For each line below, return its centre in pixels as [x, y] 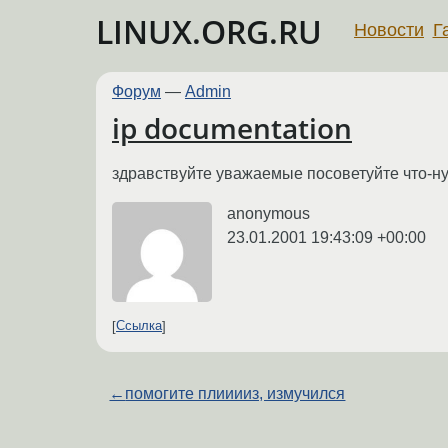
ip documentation [232, 128]
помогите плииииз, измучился [235, 393]
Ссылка [139, 326]
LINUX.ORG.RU [209, 31]
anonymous [268, 213]
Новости [389, 29]
